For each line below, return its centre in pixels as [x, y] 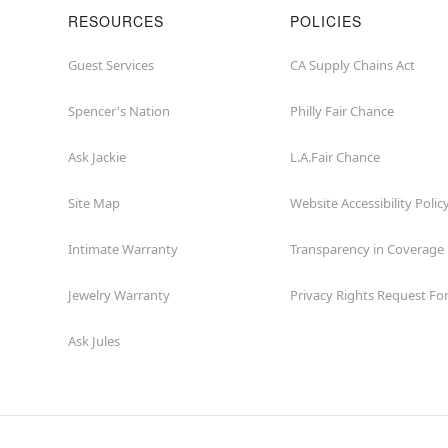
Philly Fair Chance [342, 111]
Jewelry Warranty [119, 295]
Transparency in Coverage [367, 249]
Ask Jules [94, 341]
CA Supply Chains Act [352, 65]
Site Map [94, 203]
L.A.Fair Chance [335, 157]
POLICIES [326, 21]
